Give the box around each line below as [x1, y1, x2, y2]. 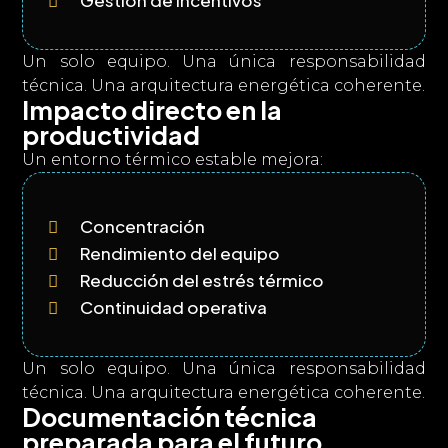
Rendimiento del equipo [80, 242, 281, 264]
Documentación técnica [22, 401, 318, 433]
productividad [22, 119, 201, 151]
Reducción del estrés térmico [80, 269, 325, 291]
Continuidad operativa [80, 296, 268, 318]
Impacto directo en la [22, 94, 283, 126]
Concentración [80, 215, 206, 237]
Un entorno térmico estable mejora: [22, 150, 324, 169]
